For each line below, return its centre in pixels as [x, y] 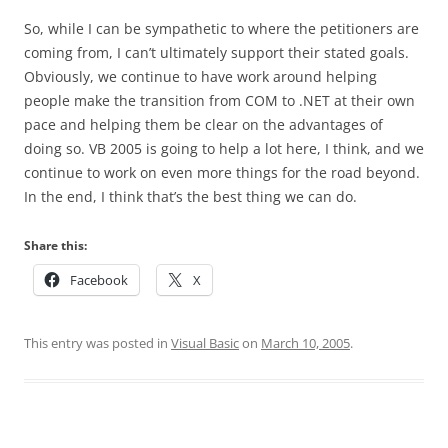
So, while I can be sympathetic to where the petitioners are [221, 28]
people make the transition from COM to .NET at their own [219, 100]
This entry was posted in [97, 343]
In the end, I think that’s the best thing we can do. [190, 196]
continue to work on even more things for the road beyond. [222, 172]
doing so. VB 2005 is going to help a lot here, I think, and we [224, 148]
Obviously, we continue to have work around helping [200, 76]
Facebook [99, 280]
